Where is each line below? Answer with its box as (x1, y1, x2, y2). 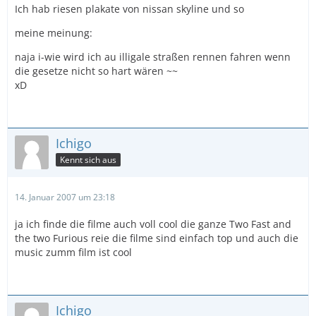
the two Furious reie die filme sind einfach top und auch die (15, 231, 298, 245)
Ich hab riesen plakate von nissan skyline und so (15, 2, 244, 16)
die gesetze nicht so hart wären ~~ (15, 64, 178, 78)
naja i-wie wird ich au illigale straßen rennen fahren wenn (15, 50, 291, 63)
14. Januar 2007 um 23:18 (15, 191, 115, 203)
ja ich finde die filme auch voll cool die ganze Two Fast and (15, 217, 291, 231)
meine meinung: (15, 26, 92, 39)
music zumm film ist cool (15, 245, 132, 259)
